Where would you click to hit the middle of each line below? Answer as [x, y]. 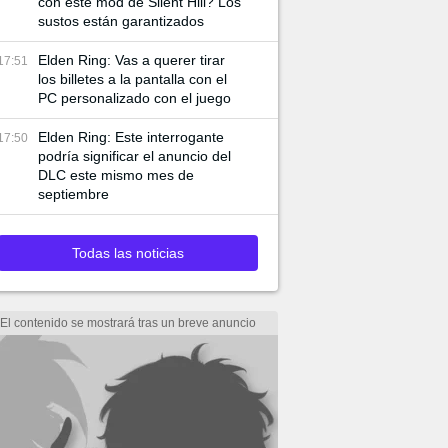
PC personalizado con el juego [134, 98]
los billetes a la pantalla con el [132, 79]
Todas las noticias [128, 253]
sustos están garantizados [121, 21]
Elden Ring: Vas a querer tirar [131, 60]
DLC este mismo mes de [116, 175]
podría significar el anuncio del [134, 156]
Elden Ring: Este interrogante [131, 137]
